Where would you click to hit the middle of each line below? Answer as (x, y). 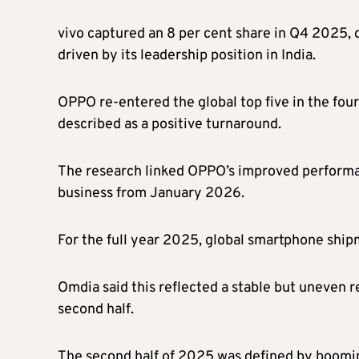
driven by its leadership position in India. (187, 55)
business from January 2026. (151, 193)
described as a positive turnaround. (169, 124)
